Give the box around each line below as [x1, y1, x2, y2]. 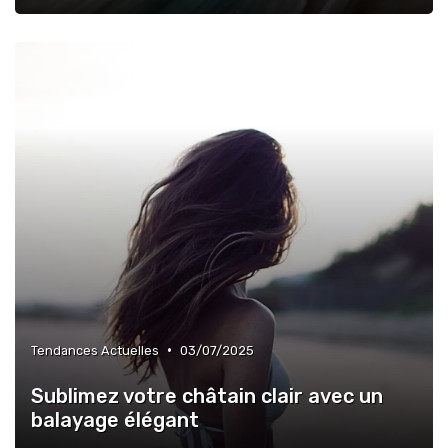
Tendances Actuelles [31, 342, 159, 358]
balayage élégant [31, 407, 199, 432]
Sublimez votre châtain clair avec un [31, 383, 383, 408]
